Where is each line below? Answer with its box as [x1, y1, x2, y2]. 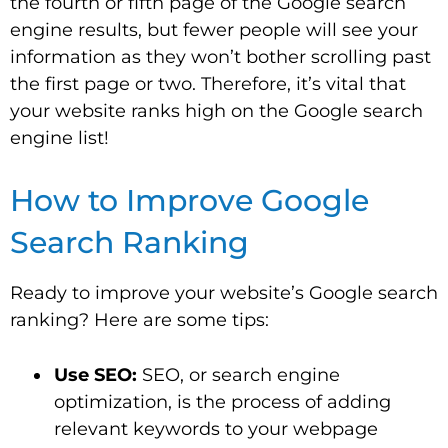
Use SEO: [54, 364, 137, 386]
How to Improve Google [10, 182, 369, 219]
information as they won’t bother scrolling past [10, 46, 431, 68]
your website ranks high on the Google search [10, 100, 423, 122]
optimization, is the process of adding [54, 391, 391, 413]
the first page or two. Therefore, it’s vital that [10, 73, 406, 95]
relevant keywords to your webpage [54, 418, 378, 440]
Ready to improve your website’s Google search [10, 282, 438, 304]
